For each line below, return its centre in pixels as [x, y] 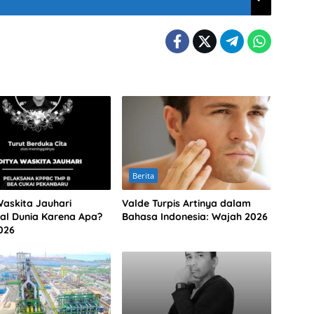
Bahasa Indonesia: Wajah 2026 [194, 216]
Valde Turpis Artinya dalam [186, 203]
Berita [143, 175]
